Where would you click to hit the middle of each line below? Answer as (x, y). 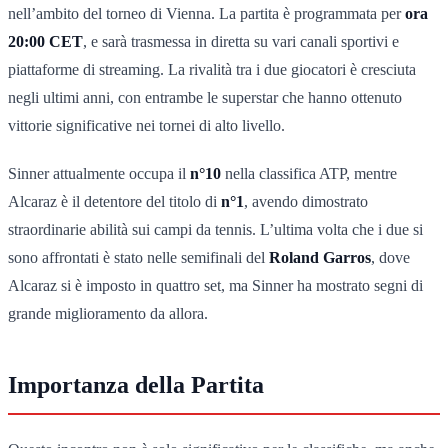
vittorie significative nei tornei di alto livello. (146, 125)
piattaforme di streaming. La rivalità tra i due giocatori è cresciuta (212, 69)
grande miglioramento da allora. (108, 313)
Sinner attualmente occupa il (99, 173)
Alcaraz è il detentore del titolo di (114, 201)
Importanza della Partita (136, 384)
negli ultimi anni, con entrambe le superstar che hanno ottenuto (205, 97)
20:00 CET (45, 41)
